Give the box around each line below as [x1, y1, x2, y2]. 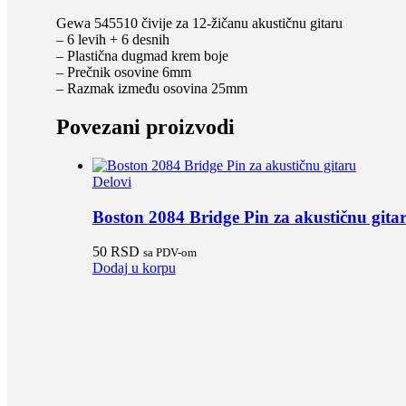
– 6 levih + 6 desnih [55, 32, 169, 48]
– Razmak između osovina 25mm [55, 81, 247, 97]
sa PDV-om [142, 246, 197, 260]
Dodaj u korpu [92, 260, 176, 276]
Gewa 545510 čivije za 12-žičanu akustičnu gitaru [55, 15, 343, 32]
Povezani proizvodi [55, 114, 235, 139]
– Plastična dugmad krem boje [55, 48, 228, 64]
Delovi [92, 173, 131, 189]
